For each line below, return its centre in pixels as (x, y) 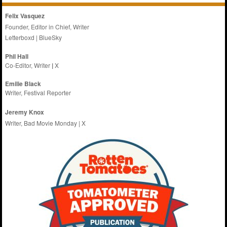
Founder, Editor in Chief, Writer (47, 27)
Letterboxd (20, 37)
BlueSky (51, 37)
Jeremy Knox (25, 112)
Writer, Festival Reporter (38, 93)
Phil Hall (17, 56)
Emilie (15, 84)
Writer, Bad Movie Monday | (44, 123)
